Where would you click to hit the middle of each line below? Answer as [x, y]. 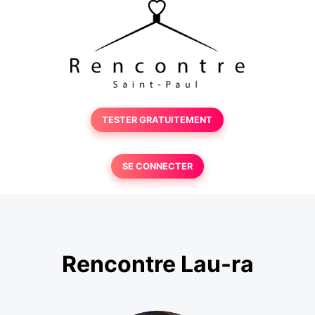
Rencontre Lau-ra [157, 264]
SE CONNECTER [157, 166]
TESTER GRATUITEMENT [157, 120]
